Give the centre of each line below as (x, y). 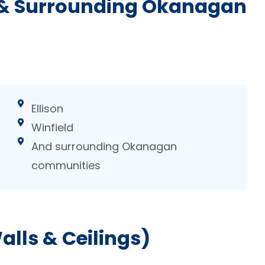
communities (66, 165)
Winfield (52, 127)
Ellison (47, 108)
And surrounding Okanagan (104, 146)
